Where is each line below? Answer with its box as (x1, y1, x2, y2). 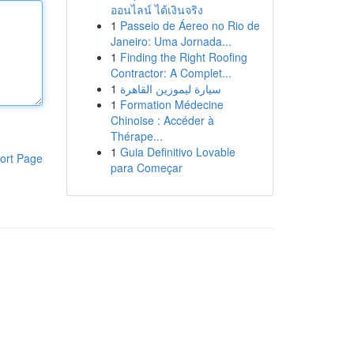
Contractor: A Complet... (110, 65, 232, 81)
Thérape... (110, 128, 163, 144)
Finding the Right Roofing (119, 49, 247, 65)
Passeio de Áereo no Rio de (119, 17, 260, 33)
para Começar (110, 160, 183, 175)
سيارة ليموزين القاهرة (119, 81, 221, 96)
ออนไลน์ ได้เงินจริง (110, 2, 203, 17)
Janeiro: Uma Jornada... (110, 33, 232, 49)
